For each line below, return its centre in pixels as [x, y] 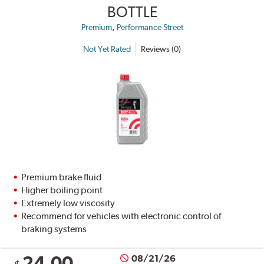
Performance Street [150, 27]
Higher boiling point [62, 190]
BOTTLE [132, 11]
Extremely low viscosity [68, 203]
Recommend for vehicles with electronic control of [121, 216]
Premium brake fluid [62, 177]
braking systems [54, 229]
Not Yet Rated [107, 49]
